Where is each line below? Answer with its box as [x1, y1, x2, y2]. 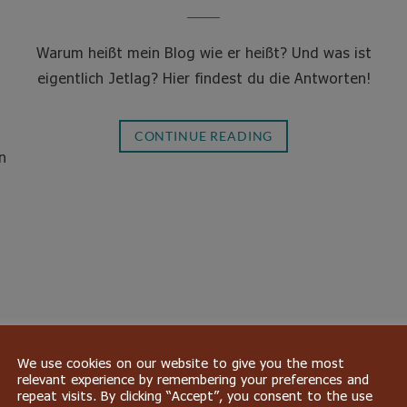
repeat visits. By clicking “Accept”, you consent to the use [17, 386, 372, 403]
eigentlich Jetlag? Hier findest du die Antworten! [36, 69, 371, 86]
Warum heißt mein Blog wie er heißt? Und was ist [35, 44, 372, 61]
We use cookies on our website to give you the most [17, 353, 344, 371]
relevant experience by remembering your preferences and [17, 370, 369, 387]
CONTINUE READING [134, 128, 273, 144]
